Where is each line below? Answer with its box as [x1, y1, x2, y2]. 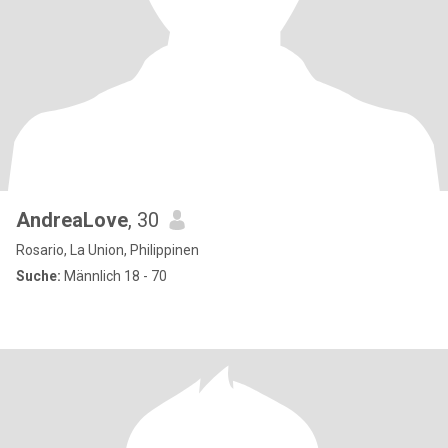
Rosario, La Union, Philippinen [16, 242, 199, 258]
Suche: [16, 268, 61, 284]
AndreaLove [16, 208, 128, 232]
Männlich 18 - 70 [61, 268, 167, 284]
